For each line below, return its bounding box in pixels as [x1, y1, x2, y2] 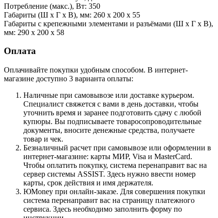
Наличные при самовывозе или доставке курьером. [23, 91, 194, 100]
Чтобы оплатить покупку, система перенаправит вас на [23, 161, 207, 170]
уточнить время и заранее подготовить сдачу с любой [23, 109, 201, 117]
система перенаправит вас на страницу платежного [23, 196, 195, 205]
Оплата [4, 46, 36, 56]
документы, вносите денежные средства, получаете [23, 126, 195, 135]
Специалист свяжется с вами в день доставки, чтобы [23, 100, 199, 109]
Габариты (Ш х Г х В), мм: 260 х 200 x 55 [4, 10, 140, 19]
